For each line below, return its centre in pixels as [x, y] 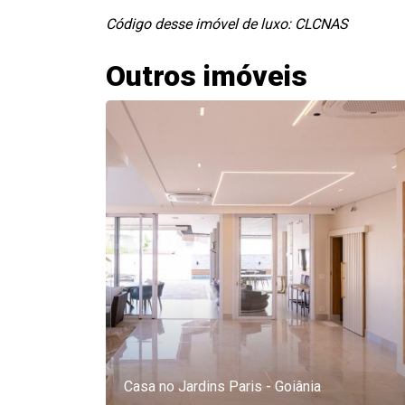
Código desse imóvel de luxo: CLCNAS [227, 24]
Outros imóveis [207, 76]
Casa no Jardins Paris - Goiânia [222, 386]
